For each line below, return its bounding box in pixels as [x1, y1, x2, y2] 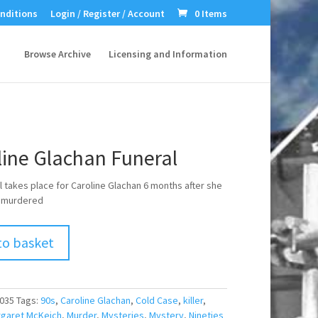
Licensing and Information [109, 48, 228, 60]
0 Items [194, 6, 228, 20]
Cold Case [135, 293, 178, 307]
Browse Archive [24, 48, 92, 60]
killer [182, 293, 203, 307]
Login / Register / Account [50, 6, 165, 20]
